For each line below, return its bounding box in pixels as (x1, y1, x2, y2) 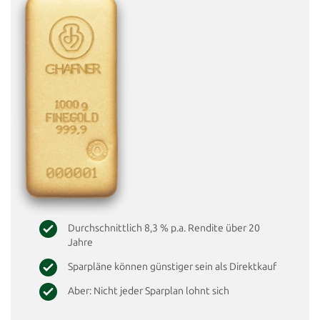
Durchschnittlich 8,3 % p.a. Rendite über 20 (68, 222, 260, 234)
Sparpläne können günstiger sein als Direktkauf (68, 261, 276, 273)
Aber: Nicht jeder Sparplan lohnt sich (68, 285, 229, 297)
